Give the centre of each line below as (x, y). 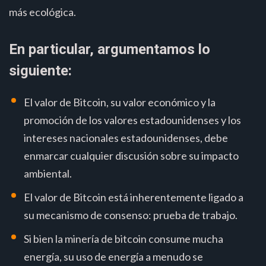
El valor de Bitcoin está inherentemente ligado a (134, 197)
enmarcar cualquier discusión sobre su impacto (131, 155)
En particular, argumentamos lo (110, 49)
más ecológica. (42, 12)
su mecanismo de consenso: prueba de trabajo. (131, 215)
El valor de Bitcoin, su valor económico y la (120, 102)
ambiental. (48, 173)
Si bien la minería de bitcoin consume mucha (123, 238)
